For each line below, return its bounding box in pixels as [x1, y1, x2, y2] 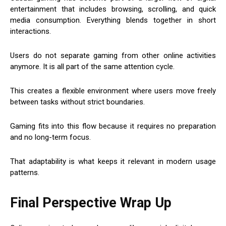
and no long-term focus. [10, 133, 91, 142]
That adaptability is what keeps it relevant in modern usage [10, 157, 216, 166]
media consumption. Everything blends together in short [10, 16, 216, 25]
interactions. [10, 27, 51, 36]
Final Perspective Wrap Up [10, 195, 172, 211]
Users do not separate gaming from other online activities [10, 51, 216, 61]
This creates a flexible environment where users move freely [10, 86, 216, 96]
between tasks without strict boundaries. [10, 97, 145, 107]
